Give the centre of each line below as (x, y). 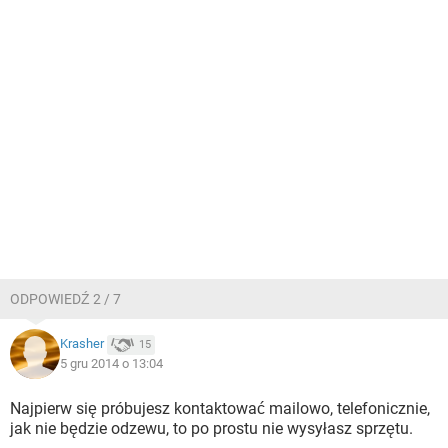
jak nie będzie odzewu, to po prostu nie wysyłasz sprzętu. (211, 428)
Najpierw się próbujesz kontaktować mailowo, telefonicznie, (220, 408)
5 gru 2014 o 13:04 (111, 363)
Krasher (82, 344)
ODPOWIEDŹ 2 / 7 (65, 299)
